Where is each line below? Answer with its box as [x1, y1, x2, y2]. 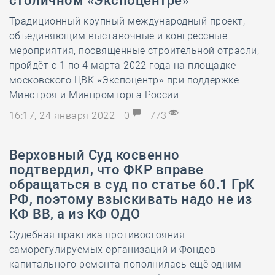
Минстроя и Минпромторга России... [9, 89, 187, 101]
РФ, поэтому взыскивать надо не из [9, 192, 252, 207]
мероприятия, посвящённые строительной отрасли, [9, 45, 260, 56]
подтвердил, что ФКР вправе [9, 162, 204, 177]
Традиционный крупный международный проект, [9, 15, 246, 27]
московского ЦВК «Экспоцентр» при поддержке [9, 74, 239, 86]
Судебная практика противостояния [9, 229, 185, 241]
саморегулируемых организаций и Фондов [9, 244, 216, 255]
